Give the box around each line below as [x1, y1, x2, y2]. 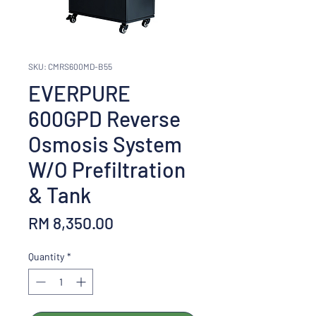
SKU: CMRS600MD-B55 [28, 61, 112, 71]
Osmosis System [28, 130, 182, 157]
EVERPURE [28, 80, 130, 106]
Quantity [28, 250, 64, 262]
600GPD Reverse [28, 105, 181, 131]
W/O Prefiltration [28, 156, 186, 182]
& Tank [28, 181, 91, 207]
